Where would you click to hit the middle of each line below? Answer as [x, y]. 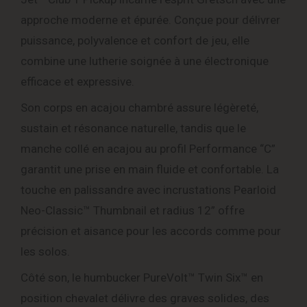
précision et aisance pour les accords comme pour [151, 231]
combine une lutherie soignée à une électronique [145, 61]
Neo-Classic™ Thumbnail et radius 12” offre [133, 211]
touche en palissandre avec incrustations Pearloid [148, 190]
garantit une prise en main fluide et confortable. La [150, 170]
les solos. [45, 252]
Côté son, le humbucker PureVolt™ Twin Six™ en [142, 278]
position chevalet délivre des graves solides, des [145, 298]
